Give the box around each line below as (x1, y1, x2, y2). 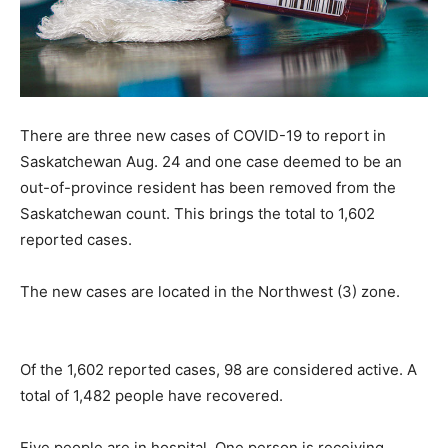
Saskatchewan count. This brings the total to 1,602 (20, 203, 375, 223)
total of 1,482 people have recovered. (20, 385, 283, 405)
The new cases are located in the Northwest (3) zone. (20, 281, 400, 301)
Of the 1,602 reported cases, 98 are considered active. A (20, 359, 417, 379)
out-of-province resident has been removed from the (20, 177, 396, 197)
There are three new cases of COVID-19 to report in (20, 125, 386, 145)
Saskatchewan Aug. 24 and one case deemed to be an (20, 151, 402, 171)
